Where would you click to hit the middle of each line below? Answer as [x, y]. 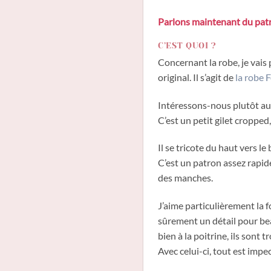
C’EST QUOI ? [188, 45]
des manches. [185, 178]
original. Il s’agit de [197, 77]
